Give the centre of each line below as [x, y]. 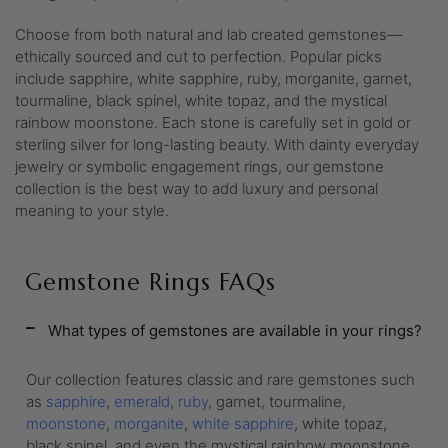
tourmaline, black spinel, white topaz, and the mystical [201, 100]
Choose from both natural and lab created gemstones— [208, 34]
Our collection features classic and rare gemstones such [220, 379]
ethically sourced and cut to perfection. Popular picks [198, 56]
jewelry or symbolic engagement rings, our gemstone [199, 166]
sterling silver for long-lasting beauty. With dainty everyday [217, 144]
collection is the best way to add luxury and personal [196, 188]
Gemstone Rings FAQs [150, 282]
